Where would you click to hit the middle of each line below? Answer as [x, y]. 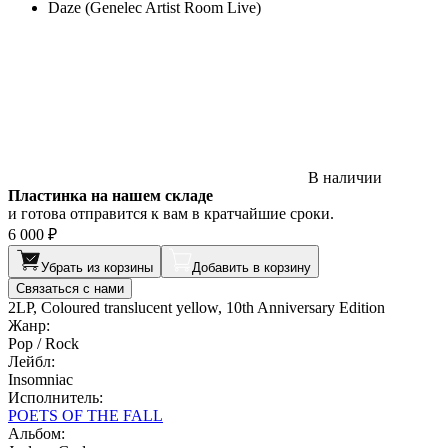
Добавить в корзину [251, 267]
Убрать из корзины [97, 267]
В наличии [345, 177]
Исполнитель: [55, 397]
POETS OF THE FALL [85, 415]
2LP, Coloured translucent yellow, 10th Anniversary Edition [196, 307]
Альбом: [36, 433]
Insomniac [40, 379]
